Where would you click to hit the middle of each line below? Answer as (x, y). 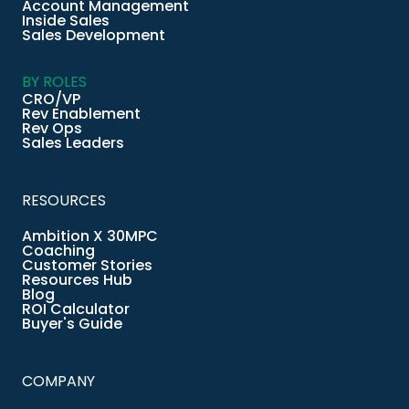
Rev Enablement (81, 113)
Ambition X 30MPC (90, 236)
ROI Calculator (76, 309)
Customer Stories (87, 265)
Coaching (58, 250)
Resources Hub (77, 279)
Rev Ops (52, 128)
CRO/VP (51, 99)
